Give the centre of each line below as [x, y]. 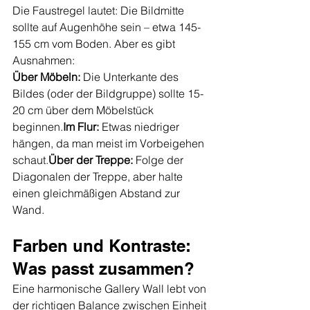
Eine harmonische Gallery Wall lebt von [111, 289]
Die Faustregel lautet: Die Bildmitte [100, 11]
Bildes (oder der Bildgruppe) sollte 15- [108, 94]
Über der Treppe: [91, 160]
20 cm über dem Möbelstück [84, 110]
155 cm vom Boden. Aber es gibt [95, 44]
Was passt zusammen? [103, 269]
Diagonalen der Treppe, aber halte [99, 177]
